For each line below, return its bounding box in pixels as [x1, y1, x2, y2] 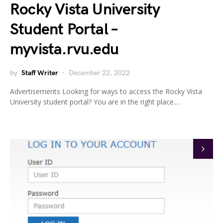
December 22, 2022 [69, 69, 130, 77]
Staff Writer [21, 69, 58, 77]
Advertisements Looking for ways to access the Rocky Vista [10, 87, 202, 96]
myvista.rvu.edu [10, 40, 118, 59]
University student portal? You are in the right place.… [10, 97, 181, 107]
